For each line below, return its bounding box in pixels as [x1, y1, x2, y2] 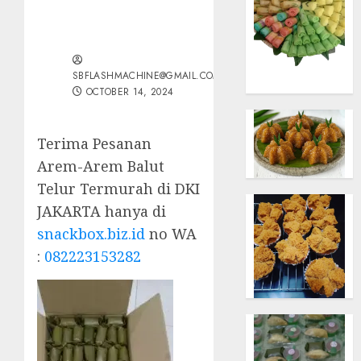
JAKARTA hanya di [37, 201, 166, 221]
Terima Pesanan [37, 134, 151, 153]
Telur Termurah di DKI [37, 179, 200, 198]
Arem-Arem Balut [37, 156, 164, 176]
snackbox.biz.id [37, 224, 145, 243]
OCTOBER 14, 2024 [85, 85, 174, 99]
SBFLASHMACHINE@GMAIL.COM [73, 68, 222, 83]
